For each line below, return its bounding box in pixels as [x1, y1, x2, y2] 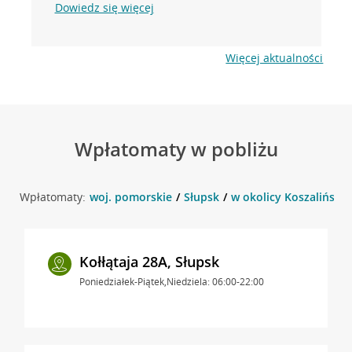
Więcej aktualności [225, 49, 324, 65]
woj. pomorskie [89, 189, 172, 204]
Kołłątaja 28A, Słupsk [79, 251, 219, 271]
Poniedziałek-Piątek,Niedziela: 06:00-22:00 [79, 274, 264, 288]
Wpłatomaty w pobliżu [74, 135, 278, 162]
